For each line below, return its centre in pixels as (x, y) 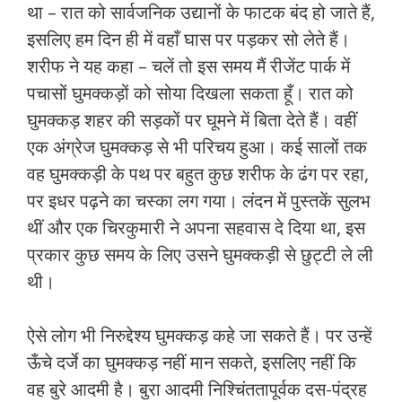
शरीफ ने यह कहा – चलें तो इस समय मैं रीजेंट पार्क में (188, 66)
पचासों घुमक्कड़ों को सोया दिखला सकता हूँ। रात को (190, 93)
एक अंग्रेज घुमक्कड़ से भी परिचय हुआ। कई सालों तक (197, 147)
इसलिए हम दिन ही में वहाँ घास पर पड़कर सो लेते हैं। (188, 39)
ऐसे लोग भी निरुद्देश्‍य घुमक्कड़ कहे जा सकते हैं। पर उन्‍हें (200, 336)
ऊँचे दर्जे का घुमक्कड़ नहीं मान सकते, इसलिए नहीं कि (192, 363)
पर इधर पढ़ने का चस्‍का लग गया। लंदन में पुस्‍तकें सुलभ (199, 201)
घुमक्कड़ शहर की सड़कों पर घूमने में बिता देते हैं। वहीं (192, 120)
